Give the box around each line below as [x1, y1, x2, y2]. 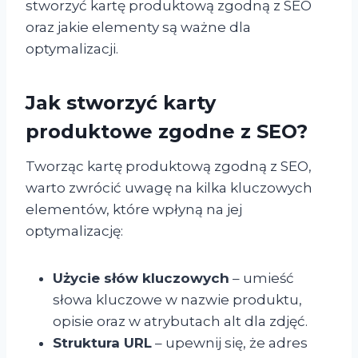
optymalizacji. [26, 40, 118, 57]
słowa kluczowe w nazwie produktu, [53, 291, 302, 308]
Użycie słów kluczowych [53, 269, 229, 286]
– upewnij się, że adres [152, 334, 308, 351]
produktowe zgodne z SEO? [26, 119, 308, 143]
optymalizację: [26, 222, 123, 239]
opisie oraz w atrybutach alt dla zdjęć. [53, 312, 308, 329]
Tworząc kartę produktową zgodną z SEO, [26, 157, 312, 174]
